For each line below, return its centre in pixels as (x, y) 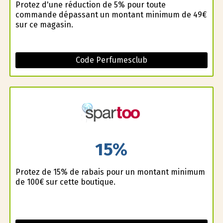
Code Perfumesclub (111, 60)
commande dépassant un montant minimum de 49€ (111, 15)
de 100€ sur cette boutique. (65, 182)
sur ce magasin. (44, 25)
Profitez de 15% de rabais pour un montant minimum (110, 172)
